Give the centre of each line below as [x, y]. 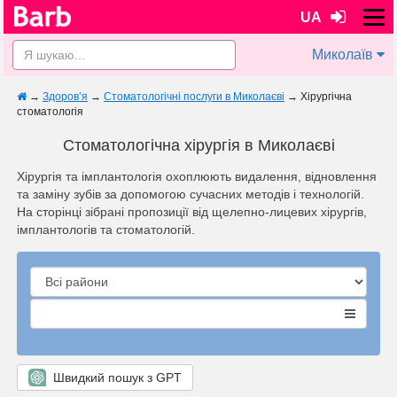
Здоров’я [65, 97]
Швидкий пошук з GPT [114, 378]
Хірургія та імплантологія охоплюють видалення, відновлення [197, 176]
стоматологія [50, 112]
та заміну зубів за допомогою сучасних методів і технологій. [191, 194]
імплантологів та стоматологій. [106, 230]
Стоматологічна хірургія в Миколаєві [198, 145]
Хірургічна [326, 97]
